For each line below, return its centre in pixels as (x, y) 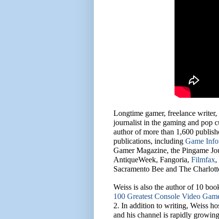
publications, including (149, 141)
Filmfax (203, 160)
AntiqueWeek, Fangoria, (152, 160)
